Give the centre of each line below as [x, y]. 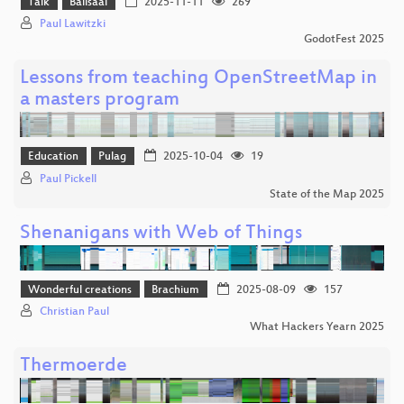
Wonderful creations [80, 290]
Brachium [176, 290]
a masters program [100, 101]
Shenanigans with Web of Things [161, 234]
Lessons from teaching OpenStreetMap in [198, 79]
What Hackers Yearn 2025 [317, 328]
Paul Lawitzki [73, 25]
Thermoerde [73, 367]
